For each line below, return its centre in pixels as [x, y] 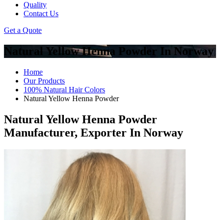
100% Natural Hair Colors [64, 89]
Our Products [44, 81]
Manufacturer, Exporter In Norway [94, 132]
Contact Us [41, 14]
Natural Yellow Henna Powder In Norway [109, 51]
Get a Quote [23, 30]
